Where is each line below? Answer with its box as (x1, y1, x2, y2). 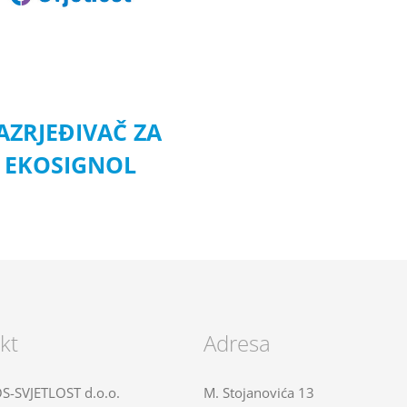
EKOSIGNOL (5, 149, 137, 181)
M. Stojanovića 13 (203, 382, 314, 402)
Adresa (203, 327, 271, 358)
